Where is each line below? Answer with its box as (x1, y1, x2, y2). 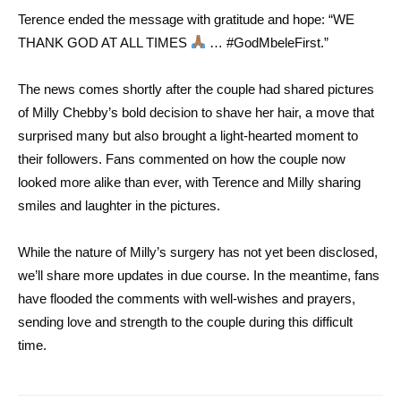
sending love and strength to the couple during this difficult (18, 313, 353, 329)
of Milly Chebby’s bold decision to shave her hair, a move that (18, 104, 374, 120)
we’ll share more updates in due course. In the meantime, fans (18, 267, 380, 283)
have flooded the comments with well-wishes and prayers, (18, 290, 355, 306)
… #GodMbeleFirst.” (206, 34, 329, 50)
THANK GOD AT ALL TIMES (18, 34, 191, 50)
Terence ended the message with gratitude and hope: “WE (18, 11, 354, 27)
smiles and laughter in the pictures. (18, 197, 220, 213)
